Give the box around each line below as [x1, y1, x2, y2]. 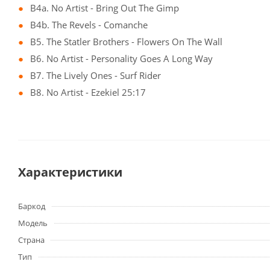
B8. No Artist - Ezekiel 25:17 [30, 86, 146, 99]
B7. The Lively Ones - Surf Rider [30, 69, 161, 82]
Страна [18, 234, 45, 246]
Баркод [18, 201, 45, 212]
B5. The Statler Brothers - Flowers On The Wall [30, 36, 222, 48]
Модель [18, 218, 48, 229]
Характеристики [18, 164, 122, 181]
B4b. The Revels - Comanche [30, 19, 148, 31]
